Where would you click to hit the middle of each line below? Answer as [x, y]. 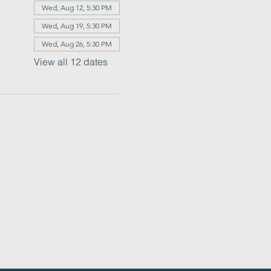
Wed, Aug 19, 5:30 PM [77, 25]
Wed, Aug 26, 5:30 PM [77, 44]
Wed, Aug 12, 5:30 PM [77, 7]
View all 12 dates [70, 61]
